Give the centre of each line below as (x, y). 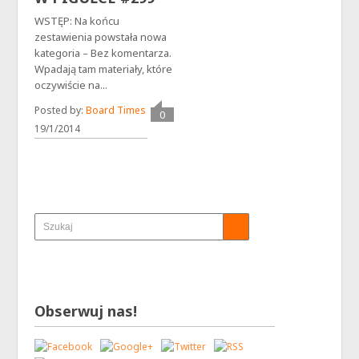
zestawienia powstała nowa (100, 37)
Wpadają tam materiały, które (103, 69)
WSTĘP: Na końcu (77, 21)
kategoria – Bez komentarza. (103, 53)
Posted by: (60, 110)
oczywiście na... (71, 85)
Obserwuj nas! (85, 311)
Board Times (115, 110)
